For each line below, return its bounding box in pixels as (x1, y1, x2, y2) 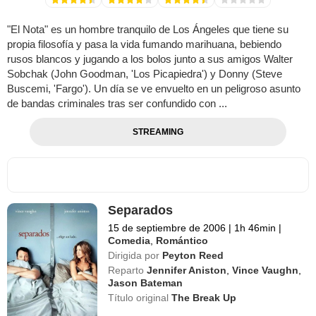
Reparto (108, 265, 145, 276)
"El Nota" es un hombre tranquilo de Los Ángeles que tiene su (7, 23, 288, 36)
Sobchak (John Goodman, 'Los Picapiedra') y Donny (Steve (7, 68, 282, 80)
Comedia (108, 235, 151, 247)
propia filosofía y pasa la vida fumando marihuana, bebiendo (7, 38, 281, 51)
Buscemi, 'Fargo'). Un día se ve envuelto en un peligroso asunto (7, 83, 300, 95)
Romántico (156, 235, 209, 247)
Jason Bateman (108, 277, 183, 289)
